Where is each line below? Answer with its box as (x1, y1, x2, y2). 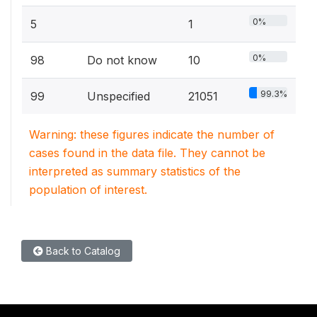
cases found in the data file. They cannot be (29, 145, 265, 160)
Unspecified (87, 88, 150, 103)
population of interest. (29, 182, 147, 197)
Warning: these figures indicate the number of (29, 127, 275, 142)
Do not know (87, 52, 157, 67)
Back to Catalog (43, 244, 120, 257)
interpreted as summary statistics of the (29, 163, 241, 178)
